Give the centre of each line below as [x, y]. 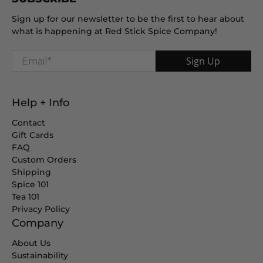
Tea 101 [26, 197]
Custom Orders [44, 160]
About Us [31, 243]
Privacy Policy [41, 209]
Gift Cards [33, 135]
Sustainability [40, 256]
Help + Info [41, 103]
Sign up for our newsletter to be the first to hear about [128, 18]
